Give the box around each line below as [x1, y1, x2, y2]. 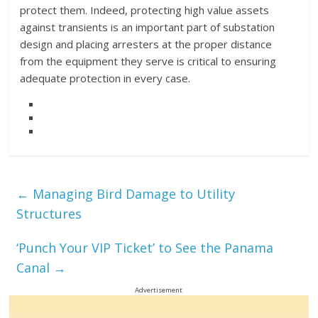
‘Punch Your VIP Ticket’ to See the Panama [16, 238, 274, 256]
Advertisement [135, 285, 183, 295]
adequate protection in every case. [20, 70, 191, 85]
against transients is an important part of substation [20, 19, 275, 34]
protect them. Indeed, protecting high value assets [20, 2, 270, 17]
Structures [16, 204, 82, 222]
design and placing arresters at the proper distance [20, 36, 273, 51]
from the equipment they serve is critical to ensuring [20, 53, 277, 68]
